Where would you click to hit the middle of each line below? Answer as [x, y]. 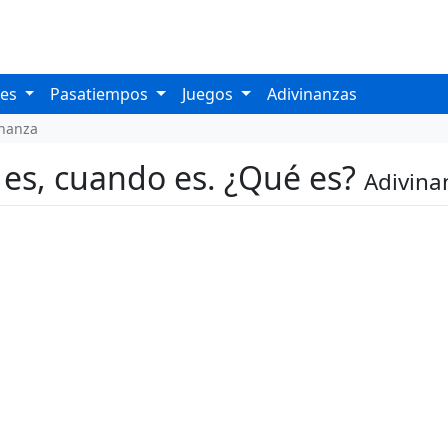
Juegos [210, 94]
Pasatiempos [101, 94]
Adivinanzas [311, 94]
